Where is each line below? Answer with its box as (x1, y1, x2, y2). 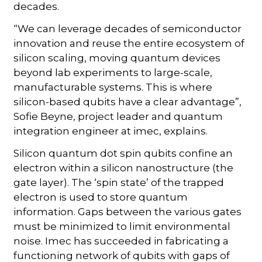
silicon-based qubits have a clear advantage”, (13, 95, 242, 108)
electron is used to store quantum (13, 191, 188, 203)
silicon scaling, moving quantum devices (13, 51, 221, 64)
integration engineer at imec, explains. (13, 125, 208, 137)
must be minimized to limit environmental (13, 220, 231, 232)
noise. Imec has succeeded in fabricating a (13, 235, 229, 247)
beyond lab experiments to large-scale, (13, 66, 213, 78)
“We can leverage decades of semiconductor (13, 22, 242, 35)
